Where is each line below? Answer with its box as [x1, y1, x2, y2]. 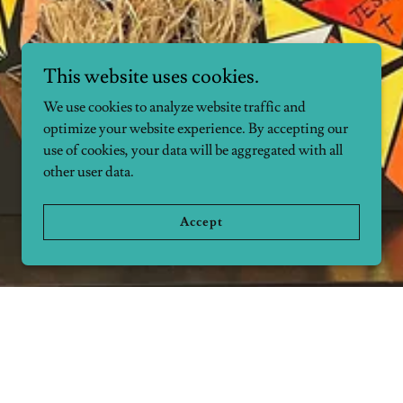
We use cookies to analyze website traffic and [43, 98, 306, 116]
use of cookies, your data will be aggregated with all [43, 141, 343, 159]
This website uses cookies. [43, 64, 259, 90]
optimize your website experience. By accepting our [43, 120, 348, 138]
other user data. [43, 163, 134, 181]
